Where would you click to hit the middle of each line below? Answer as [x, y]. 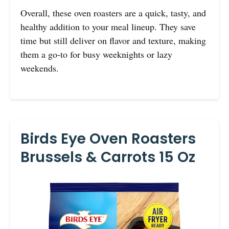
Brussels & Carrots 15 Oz [108, 157]
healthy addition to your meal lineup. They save [108, 27]
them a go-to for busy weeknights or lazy [96, 54]
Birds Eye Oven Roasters [108, 139]
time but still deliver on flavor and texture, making [113, 41]
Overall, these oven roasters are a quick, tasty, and [113, 13]
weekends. [40, 68]
